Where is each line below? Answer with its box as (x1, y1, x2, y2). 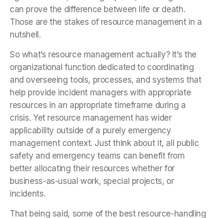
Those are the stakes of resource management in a (10, 17, 202, 27)
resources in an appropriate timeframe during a (10, 100, 186, 110)
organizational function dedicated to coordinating (10, 62, 194, 73)
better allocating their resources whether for (10, 163, 175, 174)
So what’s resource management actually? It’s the (10, 50, 197, 60)
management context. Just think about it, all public (10, 138, 199, 148)
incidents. (10, 189, 46, 199)
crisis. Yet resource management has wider (10, 113, 172, 123)
